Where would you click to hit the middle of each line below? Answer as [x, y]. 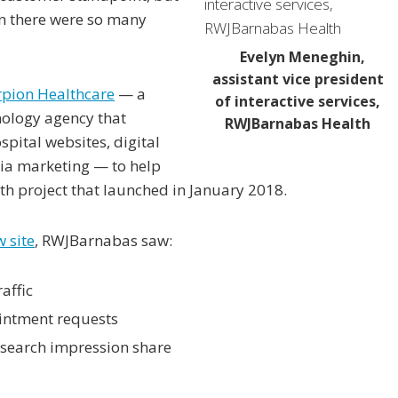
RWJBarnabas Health [298, 123]
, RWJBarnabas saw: [103, 240]
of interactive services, [298, 101]
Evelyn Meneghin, [302, 57]
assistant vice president [298, 79]
